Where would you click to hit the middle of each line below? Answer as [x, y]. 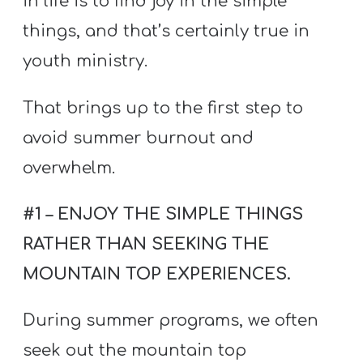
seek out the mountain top [135, 351]
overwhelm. [69, 168]
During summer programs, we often [171, 321]
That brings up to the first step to [163, 108]
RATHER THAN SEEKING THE [146, 244]
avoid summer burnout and [139, 138]
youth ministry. [85, 62]
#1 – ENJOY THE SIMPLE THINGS [163, 214]
